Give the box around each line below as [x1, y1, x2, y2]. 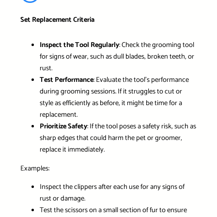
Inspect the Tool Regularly [39, 39, 119, 51]
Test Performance [39, 74, 93, 86]
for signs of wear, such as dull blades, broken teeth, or [39, 51, 194, 63]
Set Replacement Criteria [20, 14, 94, 26]
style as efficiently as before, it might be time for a [39, 97, 182, 109]
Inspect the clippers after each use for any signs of [39, 181, 185, 193]
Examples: [20, 162, 49, 174]
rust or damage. [39, 193, 85, 205]
